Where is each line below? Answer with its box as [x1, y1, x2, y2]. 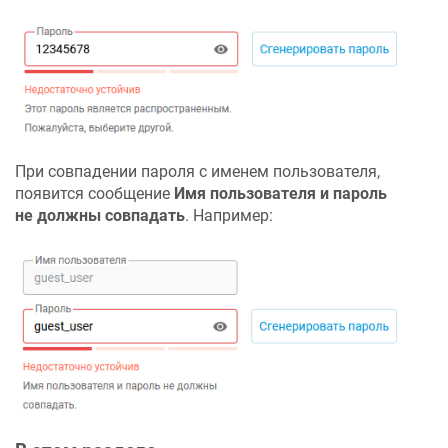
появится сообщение [15, 183, 174, 203]
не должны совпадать [15, 205, 185, 225]
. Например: [185, 205, 273, 225]
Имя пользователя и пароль [174, 183, 387, 203]
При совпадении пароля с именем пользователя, [15, 161, 380, 181]
